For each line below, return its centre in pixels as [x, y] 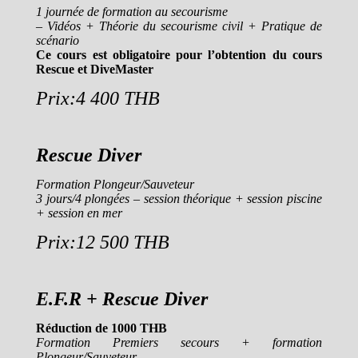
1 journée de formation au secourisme [132, 12]
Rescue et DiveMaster [95, 69]
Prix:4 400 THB [98, 98]
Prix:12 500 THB [103, 242]
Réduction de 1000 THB [103, 328]
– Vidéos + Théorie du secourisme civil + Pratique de [179, 26]
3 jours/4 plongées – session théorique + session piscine [179, 199]
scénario [58, 40]
